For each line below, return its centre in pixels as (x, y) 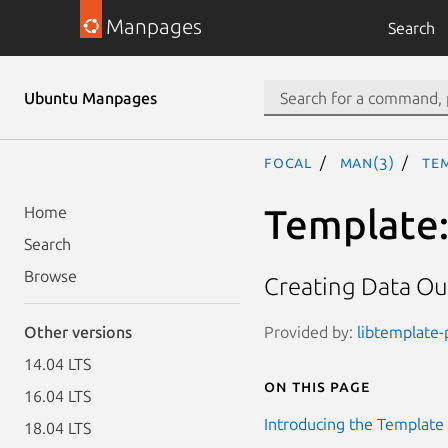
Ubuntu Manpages (90, 98)
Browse (50, 276)
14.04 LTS (57, 364)
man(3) (367, 162)
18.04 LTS (57, 428)
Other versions (78, 332)
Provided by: (310, 331)
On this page (317, 385)
